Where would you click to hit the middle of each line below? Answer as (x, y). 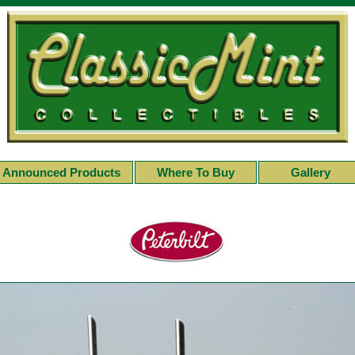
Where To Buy (195, 172)
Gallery (311, 172)
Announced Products (61, 172)
